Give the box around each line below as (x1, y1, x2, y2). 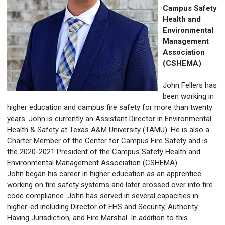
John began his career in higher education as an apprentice (7, 169, 201, 179)
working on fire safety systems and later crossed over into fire (7, 180, 213, 190)
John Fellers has (163, 81, 217, 90)
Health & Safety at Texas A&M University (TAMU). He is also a (7, 125, 209, 135)
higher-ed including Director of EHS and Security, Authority (7, 202, 198, 212)
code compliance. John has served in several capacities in (7, 191, 198, 201)
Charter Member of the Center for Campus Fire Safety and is (7, 136, 208, 146)
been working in (163, 92, 214, 101)
